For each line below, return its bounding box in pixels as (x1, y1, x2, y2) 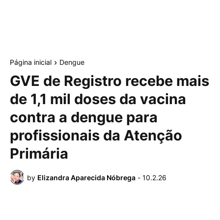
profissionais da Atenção (10, 127, 182, 144)
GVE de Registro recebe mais (10, 72, 209, 90)
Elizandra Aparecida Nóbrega (37, 173, 136, 182)
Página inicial (10, 58, 52, 66)
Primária (10, 145, 68, 163)
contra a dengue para (10, 109, 158, 126)
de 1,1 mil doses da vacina (10, 90, 186, 108)
